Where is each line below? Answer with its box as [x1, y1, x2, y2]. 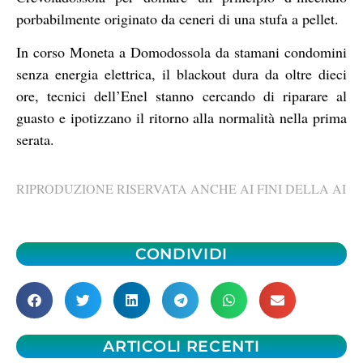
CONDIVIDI [135, 245, 228, 264]
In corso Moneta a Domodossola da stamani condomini [16, 42, 347, 62]
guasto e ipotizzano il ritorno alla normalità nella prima [16, 108, 347, 128]
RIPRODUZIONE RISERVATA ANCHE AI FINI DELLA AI [16, 179, 346, 197]
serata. [16, 130, 54, 150]
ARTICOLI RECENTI [103, 337, 260, 357]
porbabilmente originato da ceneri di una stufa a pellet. [16, 8, 339, 28]
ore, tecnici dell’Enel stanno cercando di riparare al [16, 86, 347, 106]
